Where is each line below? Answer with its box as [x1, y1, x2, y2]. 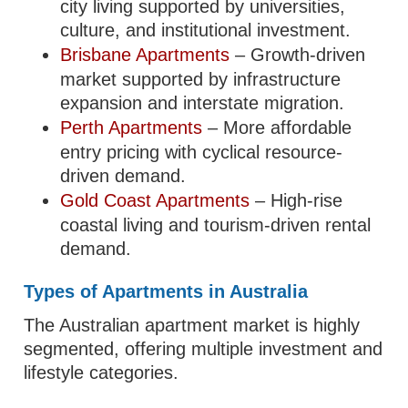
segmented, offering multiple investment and [24, 339, 383, 359]
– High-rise [250, 190, 343, 210]
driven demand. [60, 166, 187, 186]
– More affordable [202, 117, 352, 138]
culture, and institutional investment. [60, 20, 352, 40]
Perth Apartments [60, 117, 203, 138]
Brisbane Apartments [60, 45, 230, 65]
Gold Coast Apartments [60, 190, 250, 210]
